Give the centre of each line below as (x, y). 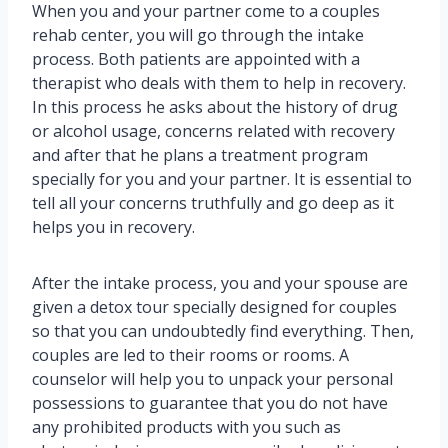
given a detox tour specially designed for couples (214, 307)
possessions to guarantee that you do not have (210, 403)
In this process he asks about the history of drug (215, 107)
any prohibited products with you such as (186, 427)
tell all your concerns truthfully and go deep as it (213, 203)
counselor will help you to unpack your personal (212, 379)
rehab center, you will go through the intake (198, 35)
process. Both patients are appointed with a (196, 59)
